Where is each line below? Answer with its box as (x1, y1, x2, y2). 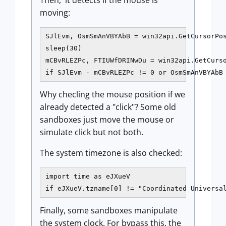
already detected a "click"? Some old (40, 101, 176, 112)
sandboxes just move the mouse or (40, 114, 174, 125)
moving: (40, 7, 70, 18)
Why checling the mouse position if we (40, 89, 185, 100)
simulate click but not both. (40, 127, 145, 138)
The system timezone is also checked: (40, 147, 182, 158)
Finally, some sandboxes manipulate (40, 205, 178, 216)
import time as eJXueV (45, 173, 130, 180)
